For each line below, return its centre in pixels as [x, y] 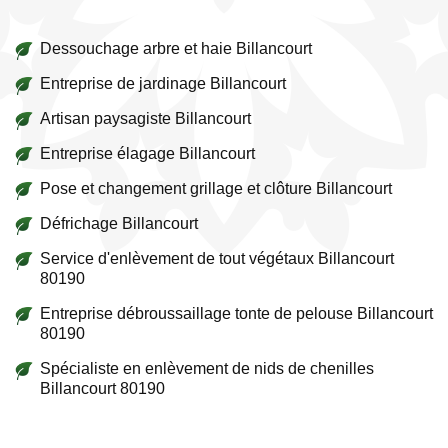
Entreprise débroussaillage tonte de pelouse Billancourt [236, 313]
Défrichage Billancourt [119, 223]
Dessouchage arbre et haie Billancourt [176, 48]
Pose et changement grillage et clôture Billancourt [216, 188]
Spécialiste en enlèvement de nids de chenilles [207, 368]
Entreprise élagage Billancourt [147, 153]
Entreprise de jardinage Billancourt [163, 83]
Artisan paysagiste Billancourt [145, 118]
